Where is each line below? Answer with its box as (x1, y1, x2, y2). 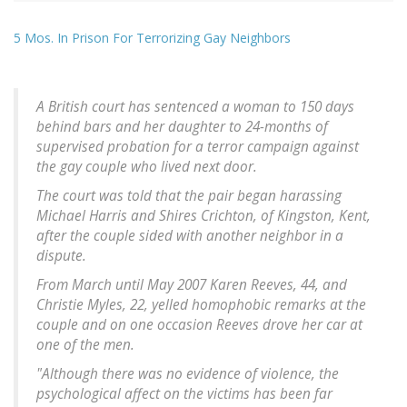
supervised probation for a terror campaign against (36, 137, 359, 157)
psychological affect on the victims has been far (36, 384, 333, 404)
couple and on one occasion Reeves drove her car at (36, 315, 362, 335)
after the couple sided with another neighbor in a (36, 226, 343, 246)
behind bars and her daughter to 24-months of (36, 117, 328, 137)
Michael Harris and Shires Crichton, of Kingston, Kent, (36, 206, 371, 226)
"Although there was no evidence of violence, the (36, 364, 339, 384)
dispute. (36, 246, 86, 266)
